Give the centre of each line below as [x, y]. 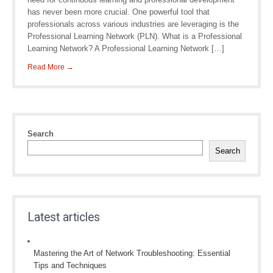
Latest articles [64, 217]
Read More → [51, 67]
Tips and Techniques [70, 265]
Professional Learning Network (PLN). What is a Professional [135, 36]
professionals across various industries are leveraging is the [133, 24]
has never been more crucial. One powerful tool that [119, 12]
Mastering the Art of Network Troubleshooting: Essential [132, 253]
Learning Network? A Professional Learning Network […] [126, 48]
